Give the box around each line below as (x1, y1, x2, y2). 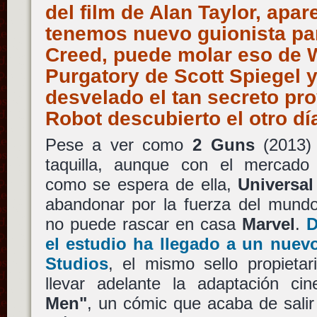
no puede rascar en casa (45, 214, 243, 234)
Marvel (242, 214, 296, 234)
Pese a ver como (45, 135, 192, 154)
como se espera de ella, (45, 175, 238, 194)
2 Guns (192, 135, 255, 154)
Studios (45, 254, 108, 273)
